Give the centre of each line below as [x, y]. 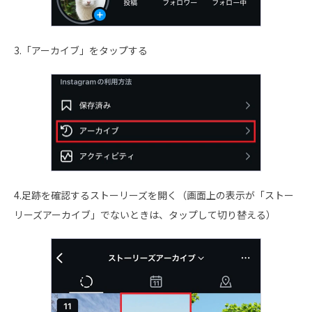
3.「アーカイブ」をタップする [81, 50]
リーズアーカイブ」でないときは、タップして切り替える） [145, 215]
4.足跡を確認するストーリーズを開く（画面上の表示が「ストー [154, 195]
